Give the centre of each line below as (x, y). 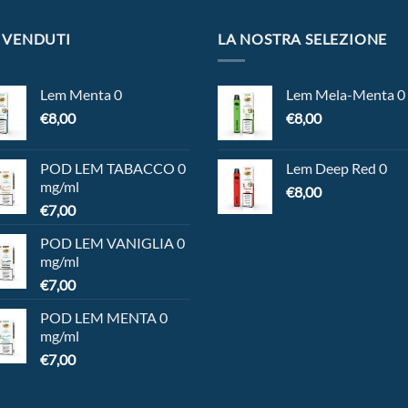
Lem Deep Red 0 (337, 168)
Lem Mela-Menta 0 (346, 95)
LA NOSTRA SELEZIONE (303, 38)
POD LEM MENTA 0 (104, 318)
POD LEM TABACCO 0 (113, 168)
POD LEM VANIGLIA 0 (112, 243)
